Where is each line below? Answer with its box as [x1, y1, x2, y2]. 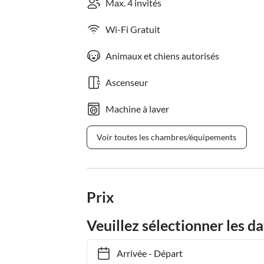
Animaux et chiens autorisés [105, 50, 219, 61]
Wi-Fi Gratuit [105, 24, 160, 35]
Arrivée [111, 247, 141, 259]
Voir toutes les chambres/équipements [97, 132, 237, 142]
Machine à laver [105, 103, 169, 114]
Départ [148, 247, 177, 259]
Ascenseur [105, 77, 148, 88]
